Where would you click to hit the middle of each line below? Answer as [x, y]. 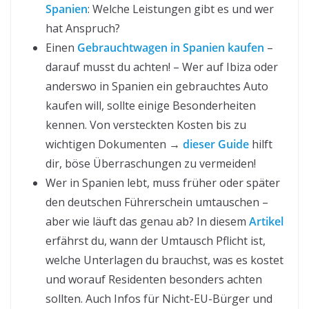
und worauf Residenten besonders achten [154, 279]
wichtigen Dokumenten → [114, 144]
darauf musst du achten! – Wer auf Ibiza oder [162, 67]
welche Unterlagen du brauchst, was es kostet [165, 260]
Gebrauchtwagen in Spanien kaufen [171, 47]
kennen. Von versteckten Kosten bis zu [146, 124]
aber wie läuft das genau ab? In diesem [147, 221]
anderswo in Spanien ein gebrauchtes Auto [157, 86]
